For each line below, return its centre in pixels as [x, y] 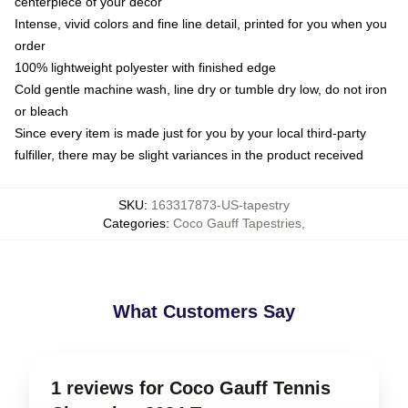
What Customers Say [204, 311]
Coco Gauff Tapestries [237, 223]
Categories [134, 223]
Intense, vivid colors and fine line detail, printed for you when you [201, 23]
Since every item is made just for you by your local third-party [190, 133]
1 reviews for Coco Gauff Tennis [191, 388]
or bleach [41, 111]
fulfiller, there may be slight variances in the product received [189, 154]
